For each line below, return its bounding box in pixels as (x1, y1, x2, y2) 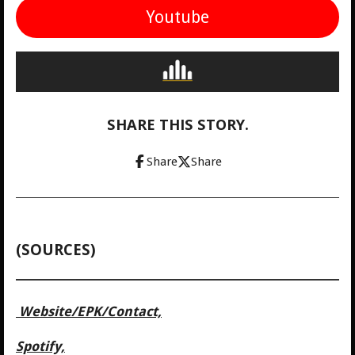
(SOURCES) (16, 239, 96, 259)
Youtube (146, 7, 209, 28)
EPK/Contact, (77, 303, 162, 319)
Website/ (16, 303, 77, 319)
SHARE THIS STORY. (106, 114, 249, 135)
